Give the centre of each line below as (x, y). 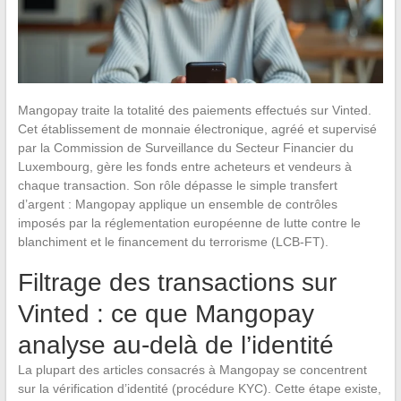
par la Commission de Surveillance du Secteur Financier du (185, 147)
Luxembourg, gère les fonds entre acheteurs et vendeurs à (184, 166)
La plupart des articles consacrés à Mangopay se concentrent (192, 369)
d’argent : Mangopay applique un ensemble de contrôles (177, 204)
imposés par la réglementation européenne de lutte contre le (189, 222)
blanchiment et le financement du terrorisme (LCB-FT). (173, 241)
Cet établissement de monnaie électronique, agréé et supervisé (197, 128)
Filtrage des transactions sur (177, 282)
